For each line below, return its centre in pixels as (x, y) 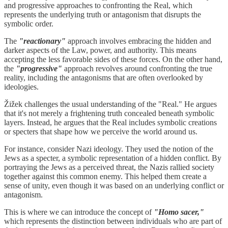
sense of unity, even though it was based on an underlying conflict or (114, 186)
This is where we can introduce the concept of (79, 212)
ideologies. (21, 87)
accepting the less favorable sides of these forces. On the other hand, (113, 60)
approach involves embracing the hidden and (138, 41)
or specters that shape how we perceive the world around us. (101, 132)
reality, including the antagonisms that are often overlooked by (104, 78)
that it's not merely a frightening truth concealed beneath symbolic (109, 113)
